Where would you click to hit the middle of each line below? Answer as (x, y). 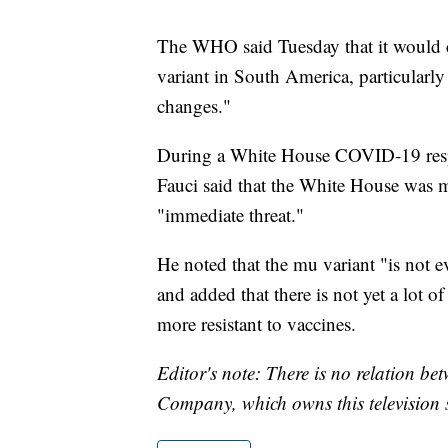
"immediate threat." (230, 215)
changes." (194, 106)
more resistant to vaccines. (256, 324)
